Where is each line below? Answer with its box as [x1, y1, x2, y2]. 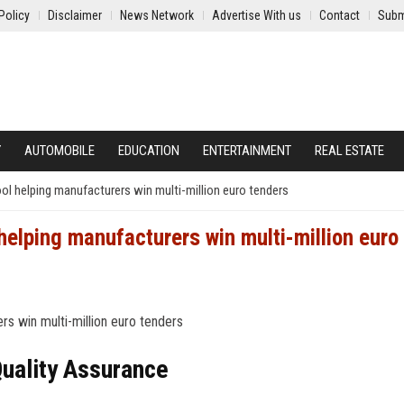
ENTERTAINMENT [203, 142, 291, 159]
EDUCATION [118, 142, 179, 159]
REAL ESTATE [315, 142, 384, 159]
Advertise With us [212, 8, 301, 23]
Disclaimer [48, 8, 102, 23]
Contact [319, 8, 360, 23]
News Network [120, 8, 194, 23]
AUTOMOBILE [24, 142, 95, 159]
